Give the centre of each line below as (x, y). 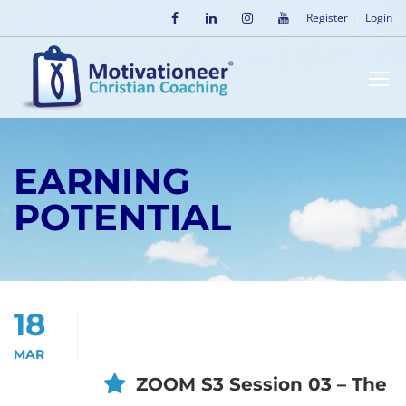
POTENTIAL (122, 217)
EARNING (102, 181)
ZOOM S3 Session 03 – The (261, 384)
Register (327, 18)
